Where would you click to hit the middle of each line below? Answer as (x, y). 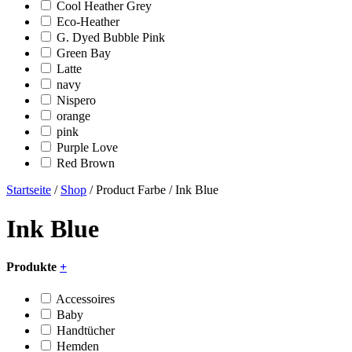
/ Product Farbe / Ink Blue (152, 190)
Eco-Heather (88, 22)
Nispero (76, 101)
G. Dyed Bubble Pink (111, 38)
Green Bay (84, 53)
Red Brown (86, 163)
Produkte (33, 267)
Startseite (29, 190)
